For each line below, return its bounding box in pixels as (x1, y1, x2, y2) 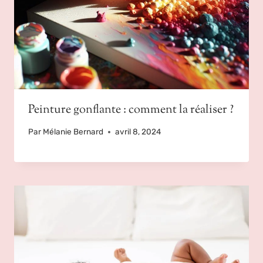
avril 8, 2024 (115, 127, 161, 136)
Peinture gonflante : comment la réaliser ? (28, 102, 234, 119)
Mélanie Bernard (43, 127, 104, 136)
